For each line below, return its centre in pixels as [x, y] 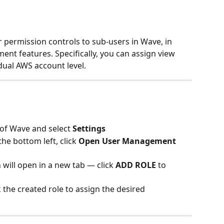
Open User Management [128, 141]
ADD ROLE [136, 165]
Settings [89, 129]
